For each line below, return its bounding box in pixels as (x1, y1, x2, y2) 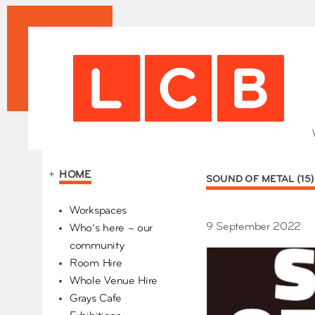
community (70, 240, 124, 252)
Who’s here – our (70, 223, 153, 235)
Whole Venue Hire (70, 276, 158, 288)
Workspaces (70, 205, 127, 217)
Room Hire (70, 258, 122, 270)
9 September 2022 (205, 221, 302, 233)
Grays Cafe (70, 293, 122, 305)
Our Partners (59, 194, 120, 206)
